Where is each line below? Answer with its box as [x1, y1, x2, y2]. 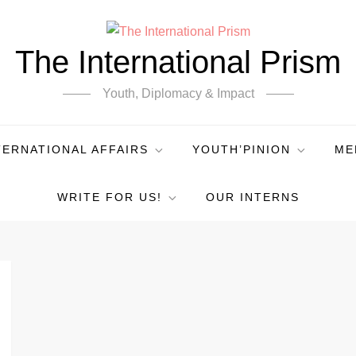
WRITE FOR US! [56, 190, 162, 203]
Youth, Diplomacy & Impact [102, 86, 254, 100]
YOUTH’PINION [192, 142, 291, 156]
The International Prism [15, 44, 341, 79]
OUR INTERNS [205, 190, 300, 203]
